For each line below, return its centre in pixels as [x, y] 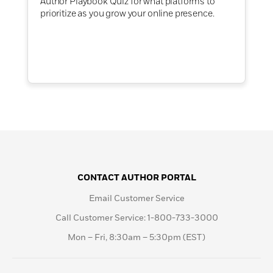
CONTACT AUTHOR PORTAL [136, 178]
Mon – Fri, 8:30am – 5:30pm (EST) [136, 238]
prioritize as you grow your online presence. [129, 14]
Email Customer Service [136, 199]
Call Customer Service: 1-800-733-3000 [136, 218]
